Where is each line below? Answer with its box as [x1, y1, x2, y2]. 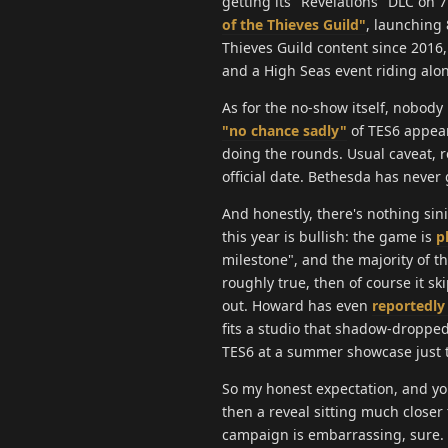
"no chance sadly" [222, 120, 347, 140]
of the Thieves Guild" [222, 14, 366, 34]
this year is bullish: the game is [222, 226, 436, 246]
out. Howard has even [222, 295, 372, 315]
